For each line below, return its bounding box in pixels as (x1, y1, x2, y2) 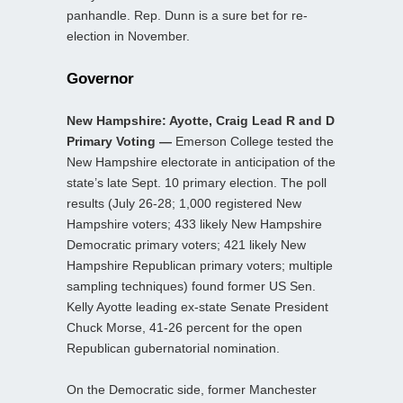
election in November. (67, 28, 190, 43)
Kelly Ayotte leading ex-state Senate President (67, 299, 328, 314)
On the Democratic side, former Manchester (67, 381, 317, 397)
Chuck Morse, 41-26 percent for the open (67, 319, 302, 335)
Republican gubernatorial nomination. (67, 340, 280, 355)
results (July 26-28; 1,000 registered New (67, 195, 301, 210)
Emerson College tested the (172, 133, 334, 148)
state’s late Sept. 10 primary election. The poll (67, 175, 327, 190)
